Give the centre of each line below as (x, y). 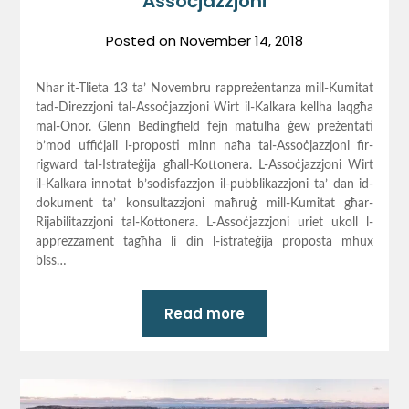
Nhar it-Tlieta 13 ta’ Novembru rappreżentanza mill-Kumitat (204, 89)
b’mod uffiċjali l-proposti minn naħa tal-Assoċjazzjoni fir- (204, 147)
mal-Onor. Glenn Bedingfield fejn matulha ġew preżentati (204, 127)
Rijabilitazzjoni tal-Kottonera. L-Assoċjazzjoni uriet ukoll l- (204, 223)
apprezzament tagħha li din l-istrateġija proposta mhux (204, 242)
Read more (204, 314)
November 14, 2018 (241, 41)
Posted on (143, 41)
